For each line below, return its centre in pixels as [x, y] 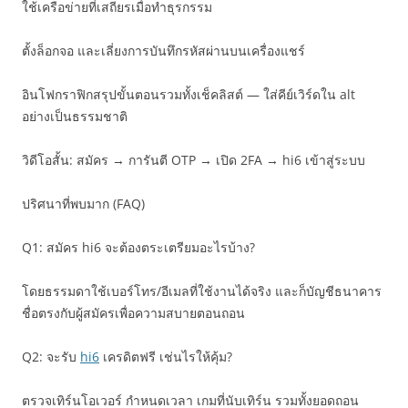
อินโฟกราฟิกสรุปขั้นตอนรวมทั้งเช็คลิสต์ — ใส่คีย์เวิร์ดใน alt [189, 94]
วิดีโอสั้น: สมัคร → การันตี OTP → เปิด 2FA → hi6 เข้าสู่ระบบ [194, 160]
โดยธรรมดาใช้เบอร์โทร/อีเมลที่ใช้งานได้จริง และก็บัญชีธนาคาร [202, 291]
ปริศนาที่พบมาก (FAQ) [83, 204]
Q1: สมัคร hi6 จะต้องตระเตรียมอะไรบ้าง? [138, 247]
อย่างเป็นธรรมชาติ [75, 116]
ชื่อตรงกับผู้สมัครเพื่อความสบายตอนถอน [133, 313]
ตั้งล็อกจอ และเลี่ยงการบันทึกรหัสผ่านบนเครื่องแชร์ [163, 51]
